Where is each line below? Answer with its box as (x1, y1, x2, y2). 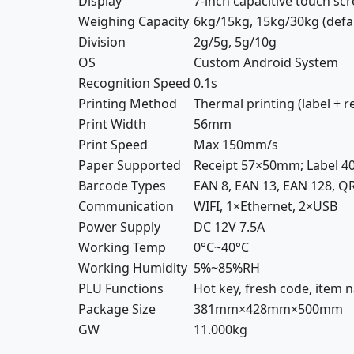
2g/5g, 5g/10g (194, 32, 277, 51)
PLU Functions (78, 279, 164, 297)
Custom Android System (194, 53, 338, 71)
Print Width (78, 115, 146, 133)
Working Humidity (78, 258, 187, 277)
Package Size (78, 299, 156, 318)
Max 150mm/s (194, 135, 278, 153)
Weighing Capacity (78, 12, 189, 30)
